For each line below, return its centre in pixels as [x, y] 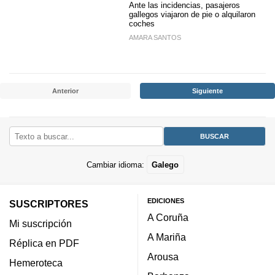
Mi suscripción [41, 223]
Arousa [163, 257]
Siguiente [207, 91]
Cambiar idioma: [116, 165]
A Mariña [167, 237]
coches [142, 23]
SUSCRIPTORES [49, 204]
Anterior [65, 91]
